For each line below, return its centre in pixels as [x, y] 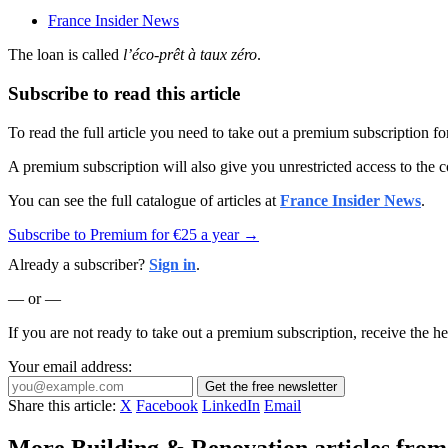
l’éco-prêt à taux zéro [190, 55]
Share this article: [62, 405]
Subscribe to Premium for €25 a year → [133, 234]
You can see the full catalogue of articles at [144, 200]
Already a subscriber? [78, 264]
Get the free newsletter [271, 386]
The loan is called [65, 55]
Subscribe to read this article [124, 94]
